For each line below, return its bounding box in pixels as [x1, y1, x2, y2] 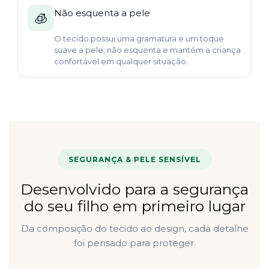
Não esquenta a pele [54, 7, 150, 19]
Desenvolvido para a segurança [20, 180, 249, 199]
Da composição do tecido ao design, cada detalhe [20, 223, 249, 235]
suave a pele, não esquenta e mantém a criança [54, 45, 241, 55]
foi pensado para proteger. [73, 237, 196, 249]
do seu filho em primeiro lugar [23, 197, 246, 216]
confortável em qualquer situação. [54, 56, 188, 67]
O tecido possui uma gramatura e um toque [54, 34, 224, 44]
